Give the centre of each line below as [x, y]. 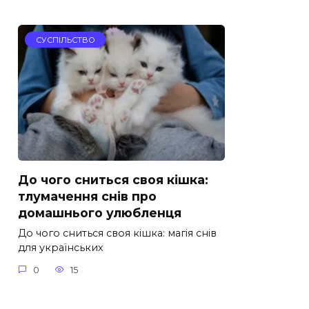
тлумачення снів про [87, 197]
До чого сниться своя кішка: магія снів [117, 233]
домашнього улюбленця [100, 213]
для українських [61, 248]
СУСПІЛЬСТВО [65, 40]
